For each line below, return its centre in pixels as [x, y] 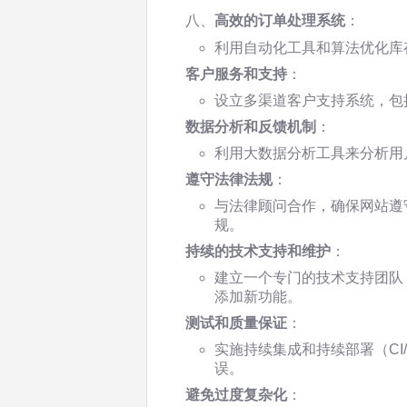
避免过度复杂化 [236, 395]
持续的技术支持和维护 [258, 251]
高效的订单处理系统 [280, 20]
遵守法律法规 [229, 179]
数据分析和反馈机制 [251, 127]
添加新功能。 [258, 297]
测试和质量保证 [236, 323]
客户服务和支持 [236, 74]
